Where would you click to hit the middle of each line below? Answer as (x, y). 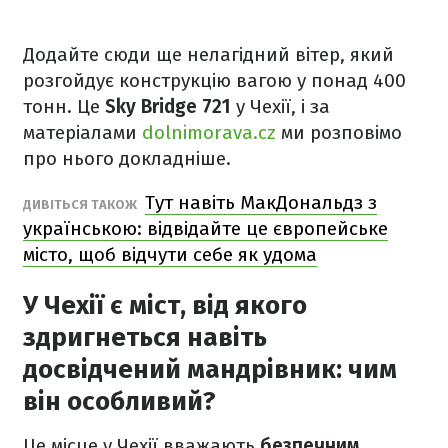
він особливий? (119, 401)
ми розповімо (339, 132)
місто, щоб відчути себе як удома (170, 254)
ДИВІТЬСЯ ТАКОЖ (81, 204)
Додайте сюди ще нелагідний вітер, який (208, 54)
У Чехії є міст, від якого (165, 305)
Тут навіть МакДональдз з (261, 202)
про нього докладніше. (127, 158)
